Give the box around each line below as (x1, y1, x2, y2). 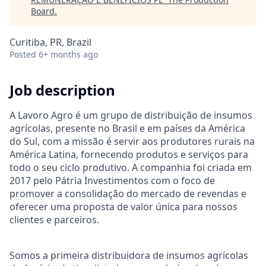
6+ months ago (39, 49, 98, 60)
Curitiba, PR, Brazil (9, 36, 91, 49)
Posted (9, 49, 36, 60)
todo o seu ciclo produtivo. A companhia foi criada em (9, 160, 252, 174)
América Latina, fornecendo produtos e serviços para (9, 147, 248, 161)
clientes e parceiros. (9, 213, 99, 226)
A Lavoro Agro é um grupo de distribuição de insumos (9, 108, 252, 122)
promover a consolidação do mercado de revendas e (9, 186, 246, 200)
